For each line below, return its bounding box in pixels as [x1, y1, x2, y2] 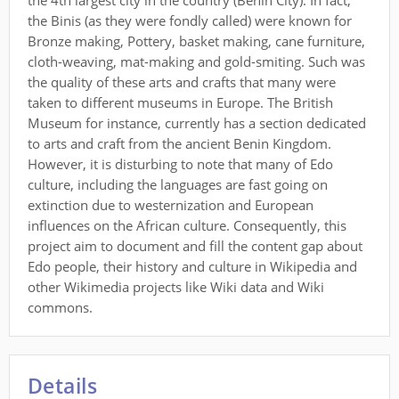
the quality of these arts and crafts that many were [28, 73, 336, 91]
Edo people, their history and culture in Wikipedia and [28, 257, 357, 275]
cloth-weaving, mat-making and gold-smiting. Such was [28, 53, 365, 70]
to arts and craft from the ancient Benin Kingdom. [28, 134, 331, 152]
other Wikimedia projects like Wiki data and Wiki [28, 278, 324, 296]
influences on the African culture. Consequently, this [28, 216, 346, 234]
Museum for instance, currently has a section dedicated [28, 114, 366, 132]
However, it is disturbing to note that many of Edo [28, 155, 333, 173]
